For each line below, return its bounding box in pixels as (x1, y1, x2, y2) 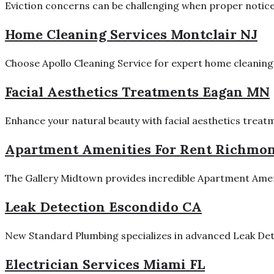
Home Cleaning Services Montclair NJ (5, 25, 257, 43)
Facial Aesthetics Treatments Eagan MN (5, 83, 270, 100)
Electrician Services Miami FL (5, 255, 205, 273)
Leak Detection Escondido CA (5, 198, 202, 215)
